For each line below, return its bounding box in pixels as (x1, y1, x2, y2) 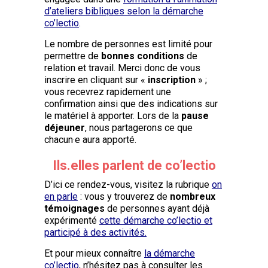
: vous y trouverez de (78, 190, 170, 202)
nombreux (170, 190, 215, 202)
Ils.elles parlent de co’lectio (52, 157, 216, 173)
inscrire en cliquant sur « (44, 74, 148, 86)
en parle (44, 190, 78, 202)
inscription (148, 74, 196, 86)
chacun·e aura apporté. (44, 133, 136, 145)
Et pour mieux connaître (44, 247, 144, 259)
